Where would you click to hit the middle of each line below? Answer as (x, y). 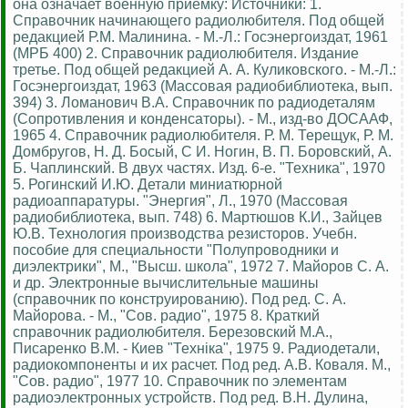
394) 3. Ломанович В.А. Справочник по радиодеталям (194, 102)
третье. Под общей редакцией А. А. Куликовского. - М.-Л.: (204, 69)
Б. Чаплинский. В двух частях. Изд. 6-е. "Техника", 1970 (199, 168)
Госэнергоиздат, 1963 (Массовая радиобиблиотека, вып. (203, 86)
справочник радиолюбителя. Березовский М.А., (173, 331)
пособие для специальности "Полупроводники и (176, 250)
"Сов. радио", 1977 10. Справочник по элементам (180, 381)
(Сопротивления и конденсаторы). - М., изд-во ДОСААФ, (203, 118)
